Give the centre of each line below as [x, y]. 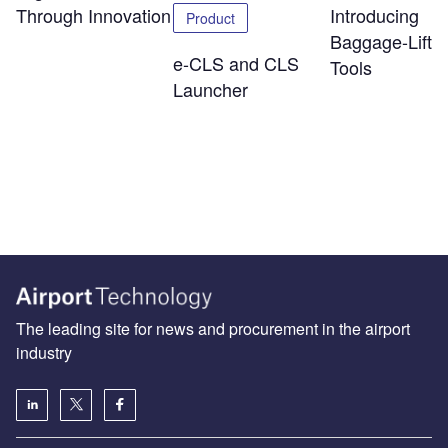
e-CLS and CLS [235, 63]
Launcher [210, 89]
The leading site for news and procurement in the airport [213, 328]
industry [44, 352]
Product [210, 18]
